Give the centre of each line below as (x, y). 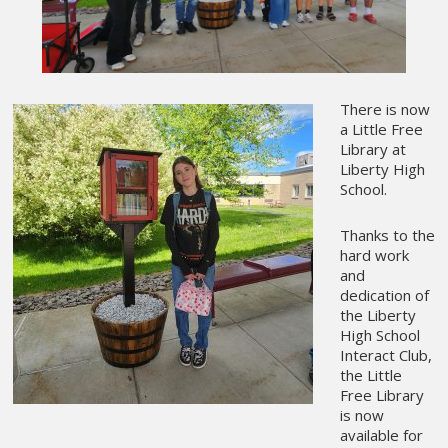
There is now (384, 108)
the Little (370, 375)
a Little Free (381, 128)
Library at (372, 148)
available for (381, 435)
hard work (374, 255)
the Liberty (377, 315)
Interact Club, (385, 355)
